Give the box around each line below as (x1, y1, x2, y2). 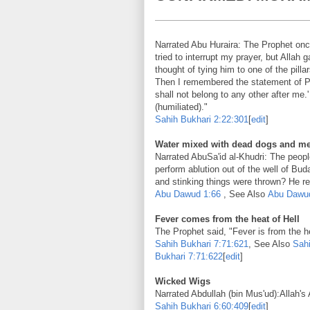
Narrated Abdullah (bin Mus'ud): (155, 288, 280, 299)
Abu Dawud (155, 188, 201, 199)
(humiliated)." (155, 101, 208, 112)
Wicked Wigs (155, 275, 210, 286)
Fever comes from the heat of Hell (155, 213, 300, 224)
